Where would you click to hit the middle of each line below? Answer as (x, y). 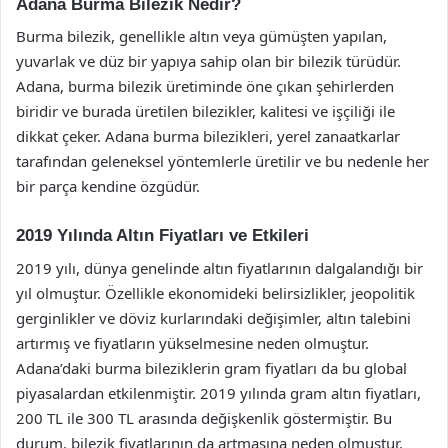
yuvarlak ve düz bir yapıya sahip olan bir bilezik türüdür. (208, 61)
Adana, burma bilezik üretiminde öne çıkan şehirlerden (205, 86)
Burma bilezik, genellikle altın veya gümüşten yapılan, (201, 36)
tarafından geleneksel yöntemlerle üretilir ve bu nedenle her (222, 161)
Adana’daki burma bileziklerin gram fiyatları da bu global (211, 367)
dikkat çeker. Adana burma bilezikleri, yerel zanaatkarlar (208, 136)
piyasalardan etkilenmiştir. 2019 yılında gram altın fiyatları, (218, 392)
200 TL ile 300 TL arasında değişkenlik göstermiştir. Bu (204, 417)
